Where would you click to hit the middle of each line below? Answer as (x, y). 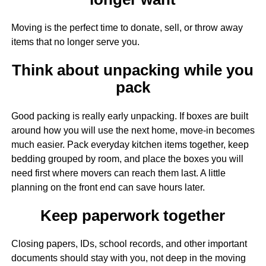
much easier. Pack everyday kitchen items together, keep (130, 144)
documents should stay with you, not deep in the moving (128, 258)
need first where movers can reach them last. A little (118, 173)
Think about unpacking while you (133, 70)
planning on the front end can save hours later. (108, 187)
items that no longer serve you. (75, 42)
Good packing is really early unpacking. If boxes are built (129, 116)
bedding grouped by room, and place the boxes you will (127, 159)
